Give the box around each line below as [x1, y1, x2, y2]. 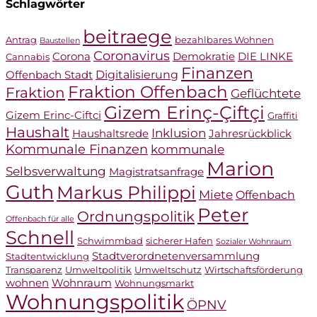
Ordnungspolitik [77, 207, 195, 226]
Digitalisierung [96, 67, 178, 82]
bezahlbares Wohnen [175, 35, 274, 46]
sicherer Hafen [146, 236, 213, 247]
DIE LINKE [238, 50, 293, 64]
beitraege [83, 25, 172, 48]
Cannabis [6, 52, 50, 63]
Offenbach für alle [6, 214, 74, 224]
